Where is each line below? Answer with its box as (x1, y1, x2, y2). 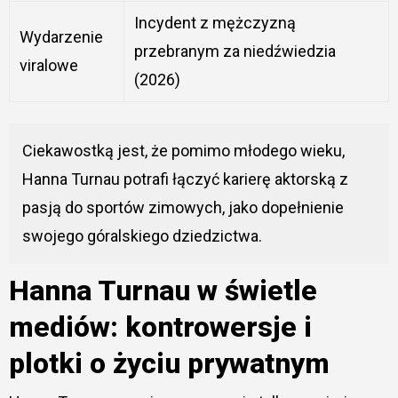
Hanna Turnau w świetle (8, 274, 317, 308)
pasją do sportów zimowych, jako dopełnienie (21, 198, 344, 218)
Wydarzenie (19, 28, 103, 47)
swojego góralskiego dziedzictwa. (21, 227, 262, 246)
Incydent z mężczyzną (133, 13, 296, 33)
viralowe (19, 56, 78, 76)
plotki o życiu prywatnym (8, 346, 330, 381)
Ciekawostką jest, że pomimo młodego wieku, (21, 141, 33, 161)
